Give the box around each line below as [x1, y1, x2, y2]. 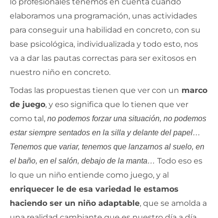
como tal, [10, 113, 47, 123]
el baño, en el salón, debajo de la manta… [10, 156, 157, 165]
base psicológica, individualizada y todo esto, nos [10, 39, 198, 49]
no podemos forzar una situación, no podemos [47, 114, 206, 123]
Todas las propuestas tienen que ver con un [10, 85, 179, 95]
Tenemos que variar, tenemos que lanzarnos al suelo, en [10, 142, 204, 151]
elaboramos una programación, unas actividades [10, 11, 197, 20]
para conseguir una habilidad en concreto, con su [10, 25, 200, 35]
